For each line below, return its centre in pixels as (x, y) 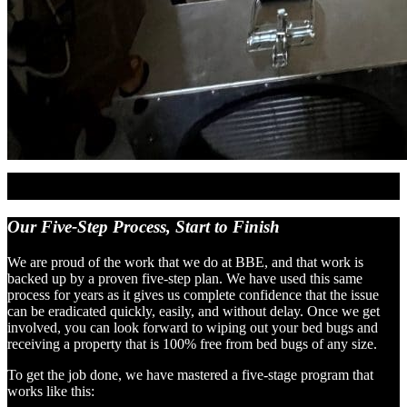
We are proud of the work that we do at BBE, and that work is (185, 262)
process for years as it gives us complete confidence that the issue (193, 294)
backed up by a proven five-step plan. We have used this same (185, 278)
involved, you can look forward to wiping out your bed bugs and (193, 327)
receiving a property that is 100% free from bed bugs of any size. (192, 343)
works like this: (51, 391)
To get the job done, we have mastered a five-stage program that (190, 374)
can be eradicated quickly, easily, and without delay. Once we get (194, 311)
